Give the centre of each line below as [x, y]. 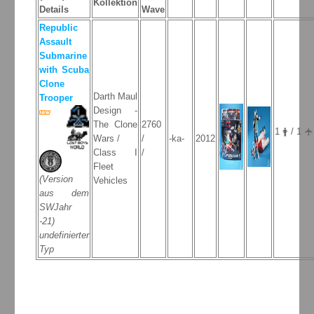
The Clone [115, 124]
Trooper [56, 97]
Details [54, 9]
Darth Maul [115, 96]
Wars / [106, 138]
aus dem [64, 193]
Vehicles [110, 180]
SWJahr [55, 207]
